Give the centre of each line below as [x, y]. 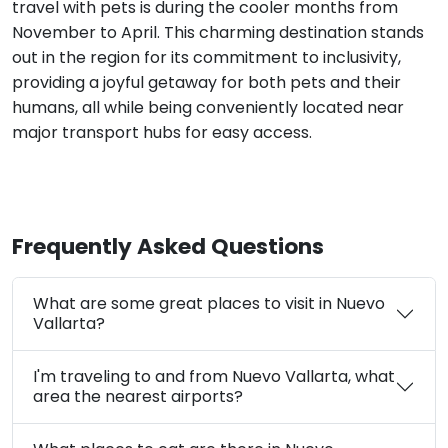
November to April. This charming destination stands [218, 32]
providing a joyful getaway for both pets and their [206, 82]
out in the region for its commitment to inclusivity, [206, 57]
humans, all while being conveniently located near [208, 107]
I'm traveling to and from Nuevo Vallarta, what [214, 376]
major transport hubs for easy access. [162, 132]
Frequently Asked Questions [168, 246]
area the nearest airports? [138, 396]
